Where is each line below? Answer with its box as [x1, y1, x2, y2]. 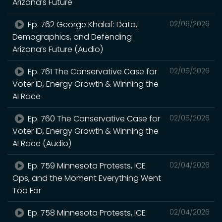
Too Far [12, 185, 41, 196]
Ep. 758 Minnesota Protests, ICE [26, 207, 146, 219]
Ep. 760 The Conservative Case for [26, 113, 161, 124]
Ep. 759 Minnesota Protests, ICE [26, 160, 146, 171]
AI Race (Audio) [12, 138, 71, 149]
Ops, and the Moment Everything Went [12, 172, 161, 184]
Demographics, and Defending [12, 31, 132, 43]
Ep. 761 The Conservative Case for [26, 66, 158, 77]
